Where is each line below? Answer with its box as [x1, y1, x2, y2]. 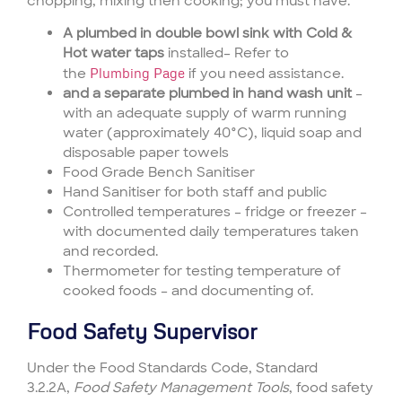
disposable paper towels [63, 144, 229, 162]
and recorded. [63, 242, 158, 261]
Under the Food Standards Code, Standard [27, 359, 318, 378]
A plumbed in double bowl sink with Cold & [63, 24, 352, 43]
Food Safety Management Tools [74, 379, 289, 398]
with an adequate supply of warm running [63, 104, 346, 123]
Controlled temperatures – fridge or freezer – [63, 203, 367, 222]
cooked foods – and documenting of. [63, 282, 313, 301]
